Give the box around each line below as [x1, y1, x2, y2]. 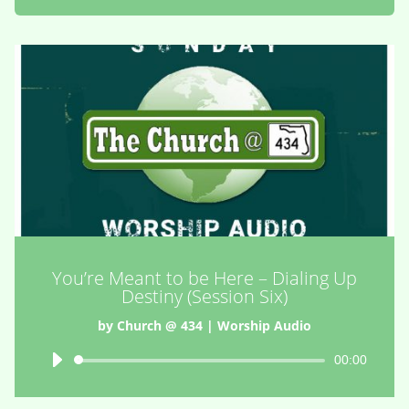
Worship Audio [217, 316, 311, 334]
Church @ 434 [117, 316, 203, 334]
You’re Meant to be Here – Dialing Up [52, 265, 357, 290]
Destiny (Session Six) [121, 283, 288, 309]
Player [204, 372, 243, 391]
